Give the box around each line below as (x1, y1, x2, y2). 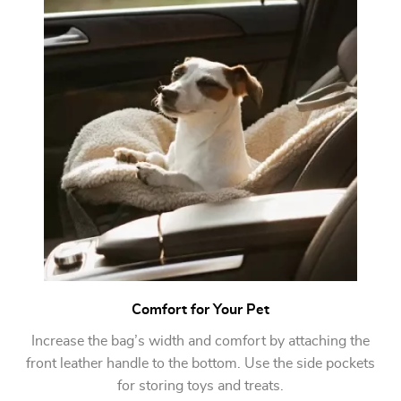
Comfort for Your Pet (132, 303, 269, 317)
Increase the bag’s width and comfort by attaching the (31, 334, 370, 348)
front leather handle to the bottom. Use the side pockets (26, 356, 375, 371)
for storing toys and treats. (117, 379, 284, 393)
